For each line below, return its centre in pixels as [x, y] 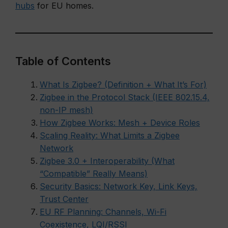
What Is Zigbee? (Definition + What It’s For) [123, 84]
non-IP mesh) [66, 110]
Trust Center [64, 199]
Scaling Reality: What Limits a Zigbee [110, 135]
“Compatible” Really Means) [94, 174]
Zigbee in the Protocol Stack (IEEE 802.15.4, [125, 97]
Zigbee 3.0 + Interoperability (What [107, 161]
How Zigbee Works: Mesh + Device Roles [120, 123]
